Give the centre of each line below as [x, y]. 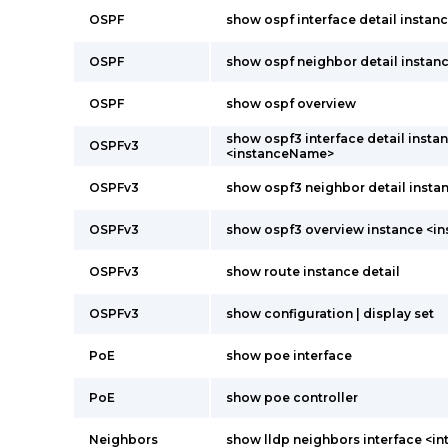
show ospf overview [291, 103]
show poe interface [289, 355]
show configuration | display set [330, 313]
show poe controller [292, 397]
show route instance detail [313, 271]
